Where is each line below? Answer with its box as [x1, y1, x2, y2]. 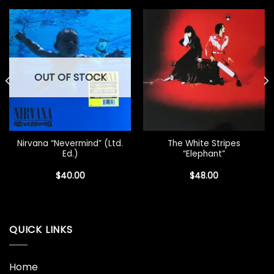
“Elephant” [183, 148, 225, 160]
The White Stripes [168, 138, 240, 150]
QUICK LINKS [9, 223, 73, 237]
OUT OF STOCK [34, 70, 106, 85]
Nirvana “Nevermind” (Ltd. [17, 138, 123, 150]
